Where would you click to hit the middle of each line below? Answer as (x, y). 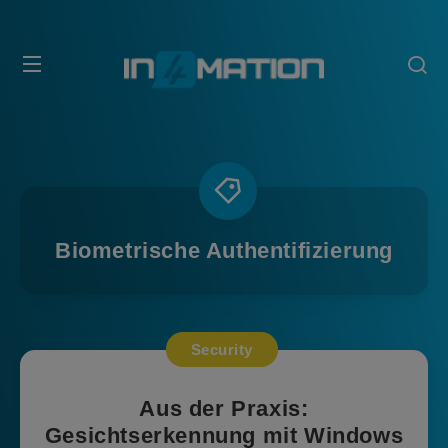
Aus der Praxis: (224, 408)
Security (221, 349)
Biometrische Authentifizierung (224, 250)
